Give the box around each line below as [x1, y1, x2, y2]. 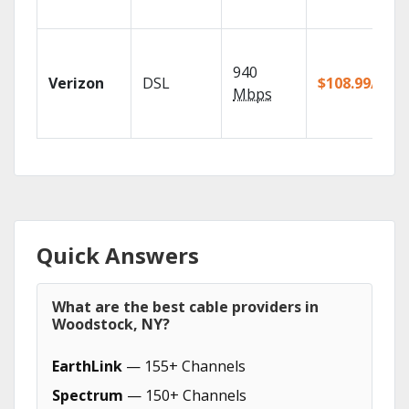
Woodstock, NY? [52, 314, 170, 334]
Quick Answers [37, 240, 199, 270]
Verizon [48, 73, 104, 93]
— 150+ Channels [123, 385, 246, 405]
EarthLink [52, 356, 122, 376]
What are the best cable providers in [52, 297, 319, 317]
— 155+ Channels [122, 356, 246, 376]
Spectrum [52, 385, 123, 405]
